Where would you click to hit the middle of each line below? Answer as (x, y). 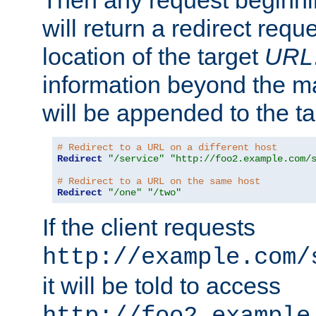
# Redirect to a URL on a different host (167, 148)
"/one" (125, 193)
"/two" (164, 193)
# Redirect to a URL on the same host (159, 182)
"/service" (136, 159)
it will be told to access (162, 286)
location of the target (153, 57)
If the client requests (149, 227)
